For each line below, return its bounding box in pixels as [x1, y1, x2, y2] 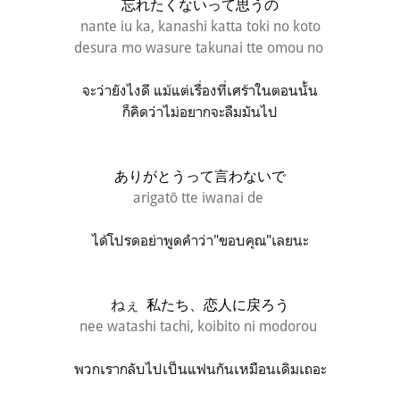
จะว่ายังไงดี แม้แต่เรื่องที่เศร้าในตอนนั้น [82, 80, 318, 99]
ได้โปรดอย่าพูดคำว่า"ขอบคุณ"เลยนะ [91, 230, 309, 249]
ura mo [96, 37, 146, 56]
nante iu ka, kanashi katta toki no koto [79, 16, 321, 35]
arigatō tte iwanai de [133, 187, 267, 206]
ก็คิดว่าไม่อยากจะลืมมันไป [122, 102, 278, 121]
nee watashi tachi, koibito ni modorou [79, 316, 321, 335]
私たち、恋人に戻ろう [146, 295, 289, 313]
